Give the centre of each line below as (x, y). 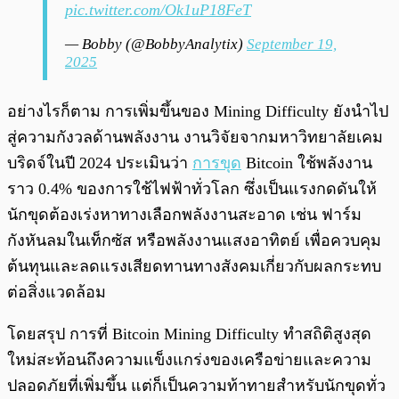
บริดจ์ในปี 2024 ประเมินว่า (100, 163)
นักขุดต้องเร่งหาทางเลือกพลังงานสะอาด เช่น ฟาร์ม (184, 215)
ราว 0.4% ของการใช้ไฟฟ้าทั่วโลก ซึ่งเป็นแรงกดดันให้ (192, 189)
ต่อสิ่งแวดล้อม (57, 293)
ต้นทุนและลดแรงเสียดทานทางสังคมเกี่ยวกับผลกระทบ (194, 267)
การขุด (217, 163)
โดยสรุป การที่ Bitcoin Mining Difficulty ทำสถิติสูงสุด (189, 334)
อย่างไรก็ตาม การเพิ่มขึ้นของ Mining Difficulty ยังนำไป (198, 112)
